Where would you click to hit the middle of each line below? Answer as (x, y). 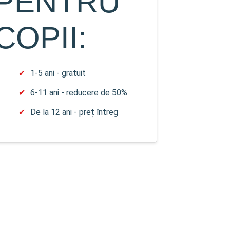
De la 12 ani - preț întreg (74, 112)
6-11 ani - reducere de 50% (79, 92)
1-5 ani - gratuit (58, 73)
